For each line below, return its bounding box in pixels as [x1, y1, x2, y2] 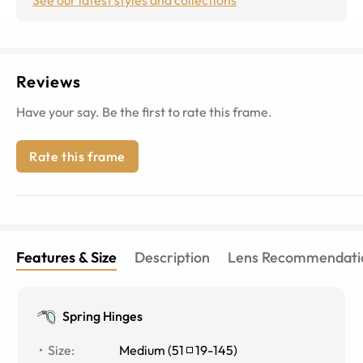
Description [135, 247, 210, 267]
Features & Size [16, 247, 117, 267]
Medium [119, 341, 166, 358]
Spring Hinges [62, 307, 143, 324]
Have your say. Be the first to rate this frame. [16, 103, 272, 120]
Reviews [16, 70, 81, 92]
